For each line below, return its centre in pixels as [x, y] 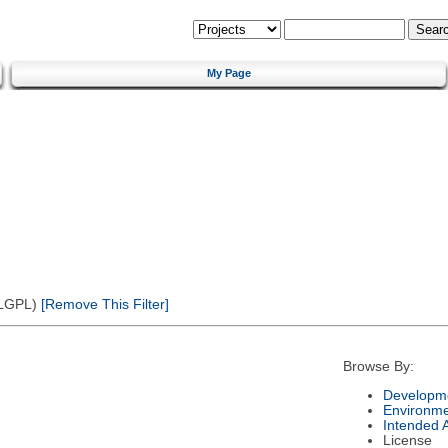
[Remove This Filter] [102, 304]
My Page [229, 72]
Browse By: [378, 367]
